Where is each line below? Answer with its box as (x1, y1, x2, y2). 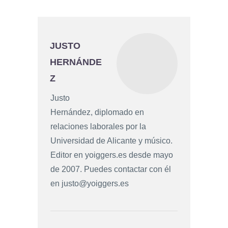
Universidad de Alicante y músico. (50, 136, 173, 146)
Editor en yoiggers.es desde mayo (50, 151, 173, 160)
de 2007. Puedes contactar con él (50, 165, 171, 174)
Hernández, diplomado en (50, 108, 144, 117)
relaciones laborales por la (50, 122, 146, 131)
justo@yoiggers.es (62, 179, 129, 188)
